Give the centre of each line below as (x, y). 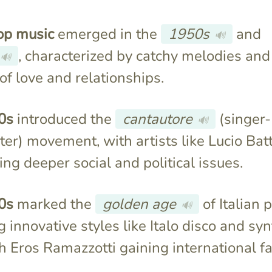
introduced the (64, 119)
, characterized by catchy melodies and (144, 56)
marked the (54, 204)
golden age (139, 204)
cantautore (157, 119)
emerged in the (107, 34)
